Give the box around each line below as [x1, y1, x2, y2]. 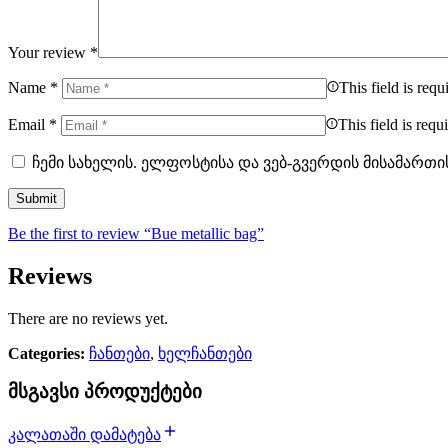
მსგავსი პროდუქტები [8, 381, 202, 403]
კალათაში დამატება [8, 426, 161, 444]
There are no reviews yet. [8, 309, 168, 327]
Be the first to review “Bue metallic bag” [8, 224, 264, 242]
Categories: [8, 344, 85, 362]
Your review [8, 43, 90, 61]
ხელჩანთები [158, 344, 252, 362]
